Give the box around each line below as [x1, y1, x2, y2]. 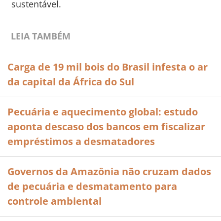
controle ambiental [7, 194, 102, 208]
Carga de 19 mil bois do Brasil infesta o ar [7, 60, 208, 74]
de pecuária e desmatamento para [7, 180, 177, 193]
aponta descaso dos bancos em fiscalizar [7, 120, 205, 133]
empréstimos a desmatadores [7, 135, 155, 148]
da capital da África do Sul [7, 75, 134, 88]
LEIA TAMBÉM [11, 30, 71, 42]
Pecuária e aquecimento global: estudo [7, 105, 198, 118]
